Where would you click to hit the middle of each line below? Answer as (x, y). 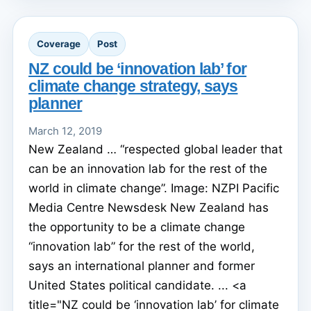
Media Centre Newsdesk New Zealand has (149, 207)
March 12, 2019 (65, 131)
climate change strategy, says (133, 86)
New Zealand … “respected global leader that (155, 149)
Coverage (59, 44)
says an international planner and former (142, 266)
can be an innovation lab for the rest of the (148, 168)
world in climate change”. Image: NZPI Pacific (154, 188)
